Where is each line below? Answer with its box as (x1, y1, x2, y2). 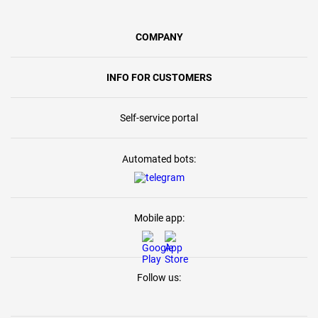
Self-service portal (120, 112, 198, 124)
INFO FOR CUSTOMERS (106, 72, 212, 83)
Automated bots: (122, 153, 196, 165)
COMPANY (135, 31, 183, 43)
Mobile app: (133, 212, 185, 224)
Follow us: (137, 272, 181, 283)
